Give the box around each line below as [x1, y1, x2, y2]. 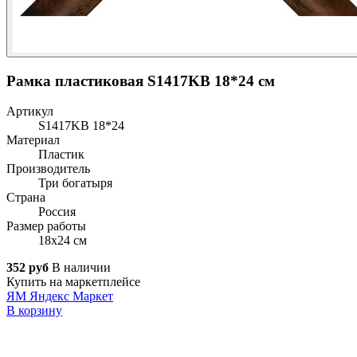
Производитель [6, 162, 90, 176]
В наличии [52, 261, 111, 275]
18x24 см [38, 233, 87, 248]
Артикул [6, 104, 53, 119]
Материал [6, 133, 60, 147]
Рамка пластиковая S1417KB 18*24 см [6, 72, 275, 89]
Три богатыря [38, 176, 112, 190]
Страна [6, 190, 45, 205]
